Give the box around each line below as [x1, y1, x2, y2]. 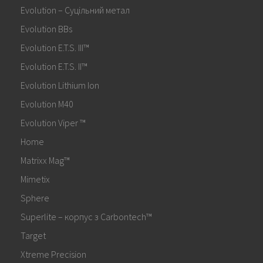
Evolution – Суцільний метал [21, 4, 130, 16]
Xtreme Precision [21, 248, 86, 260]
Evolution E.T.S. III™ [21, 42, 89, 53]
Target [21, 230, 46, 241]
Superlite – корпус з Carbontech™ [21, 211, 152, 222]
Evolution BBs [21, 23, 72, 35]
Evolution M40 [21, 98, 73, 110]
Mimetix [21, 173, 50, 185]
